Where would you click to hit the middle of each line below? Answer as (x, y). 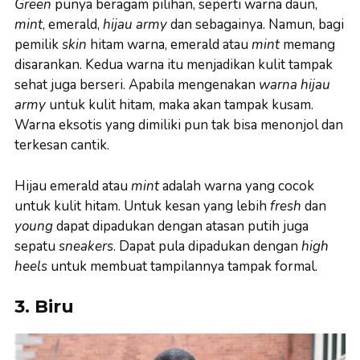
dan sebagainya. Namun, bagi (257, 25)
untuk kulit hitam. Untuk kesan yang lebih (142, 206)
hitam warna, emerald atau (171, 45)
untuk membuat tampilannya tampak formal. (182, 266)
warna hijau (295, 85)
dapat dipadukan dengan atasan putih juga (182, 226)
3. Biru (44, 307)
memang (309, 45)
